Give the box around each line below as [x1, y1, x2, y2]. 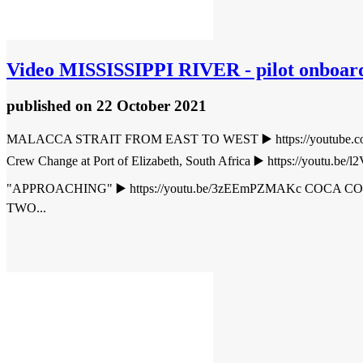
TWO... [6, 201, 46, 216]
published [6, 96, 75, 114]
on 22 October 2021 [75, 96, 207, 114]
